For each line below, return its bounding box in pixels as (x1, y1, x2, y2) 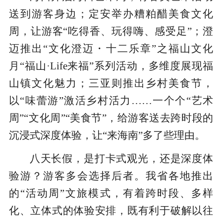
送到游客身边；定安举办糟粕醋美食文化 (8, 8, 214, 20)
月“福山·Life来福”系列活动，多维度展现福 (8, 60, 214, 72)
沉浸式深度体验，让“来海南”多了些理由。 (8, 129, 205, 142)
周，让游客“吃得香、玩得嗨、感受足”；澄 (8, 25, 214, 38)
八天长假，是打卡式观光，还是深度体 (29, 153, 214, 165)
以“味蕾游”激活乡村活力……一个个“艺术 (8, 95, 214, 107)
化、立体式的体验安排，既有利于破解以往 (8, 205, 214, 217)
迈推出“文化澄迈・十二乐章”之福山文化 (8, 43, 214, 55)
